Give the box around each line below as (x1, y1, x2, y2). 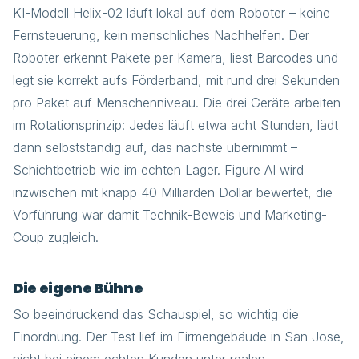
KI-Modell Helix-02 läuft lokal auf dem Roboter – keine (13, 5, 330, 21)
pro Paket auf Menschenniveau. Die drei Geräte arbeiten (13, 95, 341, 111)
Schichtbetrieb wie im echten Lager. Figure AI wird (13, 162, 304, 178)
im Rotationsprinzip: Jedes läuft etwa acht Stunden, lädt (13, 117, 338, 133)
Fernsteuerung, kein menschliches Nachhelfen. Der (13, 27, 309, 43)
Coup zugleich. (13, 229, 99, 245)
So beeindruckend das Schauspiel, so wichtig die (13, 306, 299, 322)
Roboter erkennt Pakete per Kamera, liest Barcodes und (13, 50, 338, 66)
